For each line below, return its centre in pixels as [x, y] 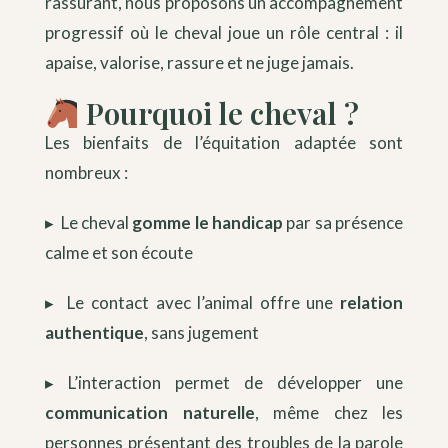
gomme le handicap [208, 222]
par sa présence [343, 222]
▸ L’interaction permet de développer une [224, 382]
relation [371, 302]
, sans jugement [201, 332]
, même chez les [328, 412]
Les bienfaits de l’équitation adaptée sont [224, 142]
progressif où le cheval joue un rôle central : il [224, 32]
